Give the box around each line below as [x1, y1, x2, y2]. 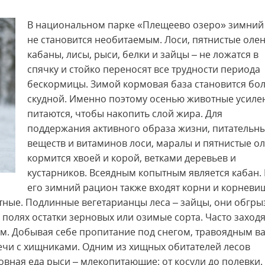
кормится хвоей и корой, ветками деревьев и [27, 151, 236, 164]
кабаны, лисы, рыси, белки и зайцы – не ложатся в [27, 48, 258, 61]
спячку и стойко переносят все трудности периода [27, 63, 260, 76]
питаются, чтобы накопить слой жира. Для [27, 107, 222, 120]
